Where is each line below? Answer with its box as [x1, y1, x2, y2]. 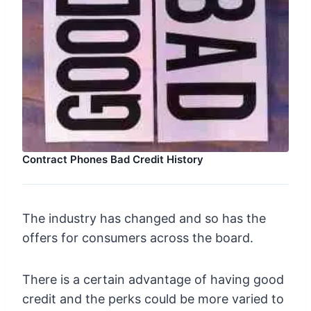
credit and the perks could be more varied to [22, 292, 284, 307]
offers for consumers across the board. [22, 230, 253, 246]
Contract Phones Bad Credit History [22, 153, 203, 167]
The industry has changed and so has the [22, 211, 266, 226]
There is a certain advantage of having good [22, 272, 284, 287]
